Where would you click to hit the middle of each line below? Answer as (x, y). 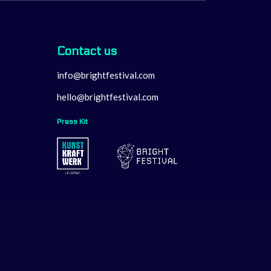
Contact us (87, 51)
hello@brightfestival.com (108, 97)
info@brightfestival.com (106, 75)
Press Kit (72, 122)
